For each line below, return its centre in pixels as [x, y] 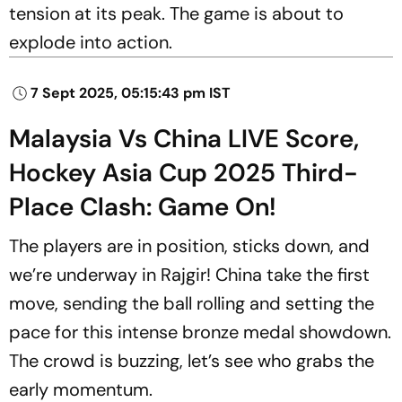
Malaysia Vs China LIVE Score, [184, 138]
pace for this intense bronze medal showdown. [200, 332]
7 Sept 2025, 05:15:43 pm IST [131, 92]
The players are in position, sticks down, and [189, 245]
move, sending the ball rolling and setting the [192, 303]
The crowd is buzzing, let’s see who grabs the [192, 360]
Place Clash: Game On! [143, 206]
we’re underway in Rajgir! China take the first [189, 274]
